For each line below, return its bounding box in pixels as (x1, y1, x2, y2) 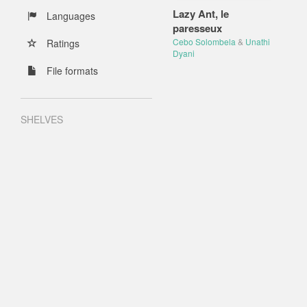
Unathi (245, 36, 270, 47)
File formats (44, 64, 98, 77)
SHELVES (21, 112, 63, 126)
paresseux (172, 21, 222, 36)
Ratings (44, 36, 79, 50)
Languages (44, 9, 95, 23)
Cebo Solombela (172, 36, 236, 47)
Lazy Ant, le (172, 6, 229, 21)
